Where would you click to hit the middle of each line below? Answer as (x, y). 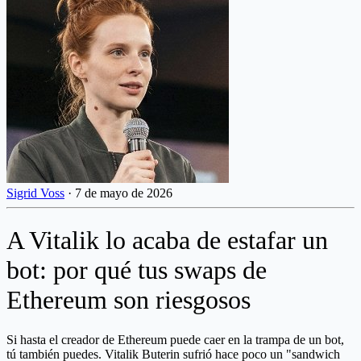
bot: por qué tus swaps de (137, 270)
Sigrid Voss (35, 193)
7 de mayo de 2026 (124, 193)
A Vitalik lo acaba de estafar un (167, 241)
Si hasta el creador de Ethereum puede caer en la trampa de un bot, (175, 339)
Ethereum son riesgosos (129, 300)
